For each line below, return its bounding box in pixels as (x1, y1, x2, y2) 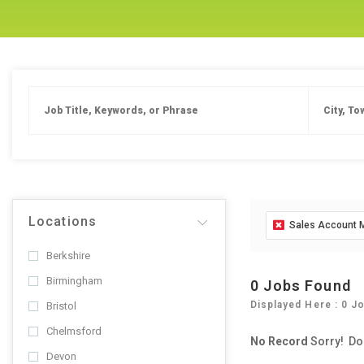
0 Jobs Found (249, 277, 351, 294)
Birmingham (46, 275, 102, 287)
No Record (249, 335, 308, 348)
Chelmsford (46, 325, 102, 337)
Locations (28, 214, 97, 229)
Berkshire (46, 249, 90, 262)
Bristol (46, 300, 76, 312)
